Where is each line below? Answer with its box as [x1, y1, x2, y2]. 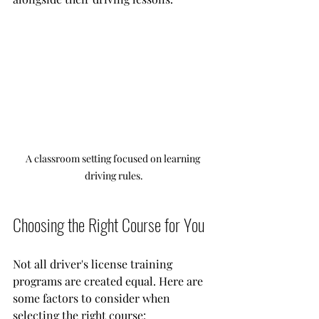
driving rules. [85, 168, 143, 182]
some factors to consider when [13, 290, 173, 305]
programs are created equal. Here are [13, 273, 206, 288]
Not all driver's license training [13, 256, 175, 271]
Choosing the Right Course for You [13, 211, 204, 237]
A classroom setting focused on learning [26, 151, 202, 165]
